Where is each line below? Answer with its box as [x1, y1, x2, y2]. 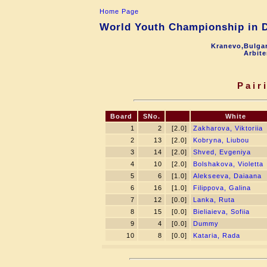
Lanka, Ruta [193, 196, 235, 203]
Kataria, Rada [193, 232, 240, 239]
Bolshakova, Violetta [193, 160, 263, 167]
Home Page [99, 8, 139, 15]
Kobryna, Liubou [193, 136, 249, 144]
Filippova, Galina [193, 184, 251, 191]
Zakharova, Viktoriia [193, 125, 263, 132]
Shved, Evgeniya [193, 148, 251, 156]
